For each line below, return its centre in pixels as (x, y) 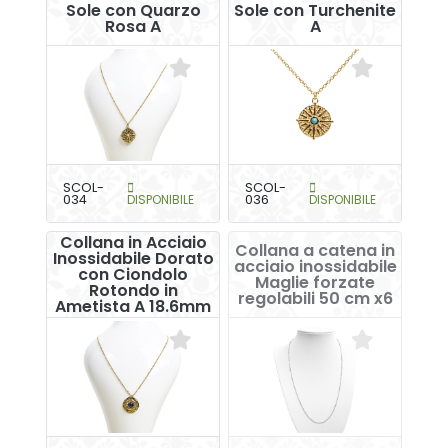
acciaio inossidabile (315, 266)
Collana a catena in (315, 250)
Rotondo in (133, 290)
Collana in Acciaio (133, 242)
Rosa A (133, 26)
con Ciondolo (133, 274)
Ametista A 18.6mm (133, 306)
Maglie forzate (315, 282)
